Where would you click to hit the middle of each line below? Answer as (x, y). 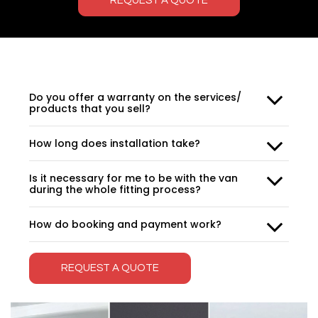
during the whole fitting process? (115, 190)
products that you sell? (90, 109)
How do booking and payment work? (125, 225)
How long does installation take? (115, 144)
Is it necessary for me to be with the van (133, 179)
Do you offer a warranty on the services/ (135, 98)
